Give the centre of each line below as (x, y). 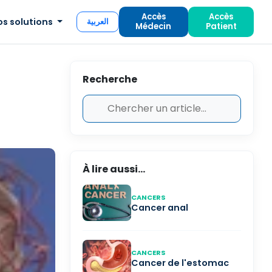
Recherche (110, 79)
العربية (97, 22)
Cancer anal (160, 208)
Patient (221, 26)
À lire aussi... (114, 169)
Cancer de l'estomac (180, 263)
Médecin (154, 26)
